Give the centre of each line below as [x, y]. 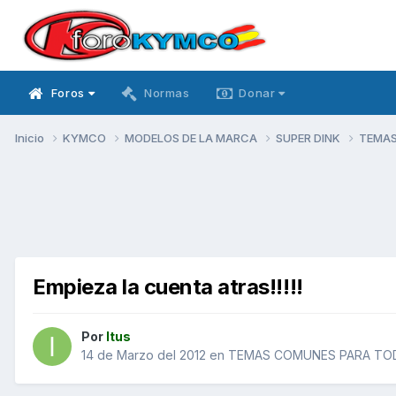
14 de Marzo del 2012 [144, 355]
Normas [167, 93]
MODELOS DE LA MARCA [192, 137]
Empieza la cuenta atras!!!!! [168, 286]
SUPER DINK [309, 137]
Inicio [31, 137]
